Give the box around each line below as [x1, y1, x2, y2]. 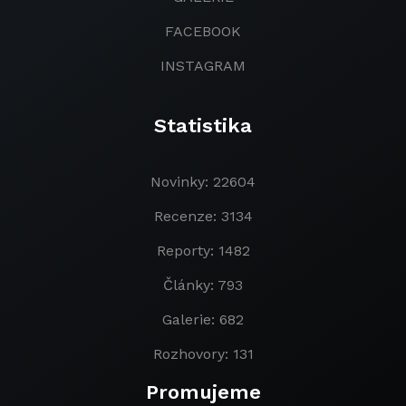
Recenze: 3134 [153, 208, 253, 225]
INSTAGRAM [160, 57, 246, 74]
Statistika [154, 114, 252, 137]
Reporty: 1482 [156, 242, 250, 259]
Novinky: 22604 [150, 173, 256, 190]
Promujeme [145, 381, 261, 403]
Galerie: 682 [162, 311, 244, 328]
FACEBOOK [165, 23, 241, 40]
